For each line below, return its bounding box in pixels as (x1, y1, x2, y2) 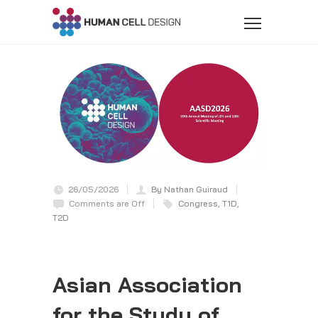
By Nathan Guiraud (151, 184, 228, 195)
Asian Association (53, 271, 242, 299)
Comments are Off (69, 198, 145, 209)
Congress (178, 198, 218, 209)
